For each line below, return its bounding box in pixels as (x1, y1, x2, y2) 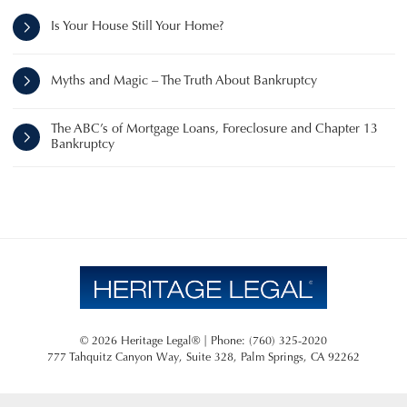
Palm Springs (241, 352, 303, 364)
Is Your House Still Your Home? (51, 20, 225, 35)
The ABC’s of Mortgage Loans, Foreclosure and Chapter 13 (51, 123, 379, 137)
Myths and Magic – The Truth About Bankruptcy (51, 74, 318, 88)
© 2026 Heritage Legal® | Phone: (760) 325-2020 (80, 336, 327, 348)
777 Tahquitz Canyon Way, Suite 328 (47, 352, 233, 364)
